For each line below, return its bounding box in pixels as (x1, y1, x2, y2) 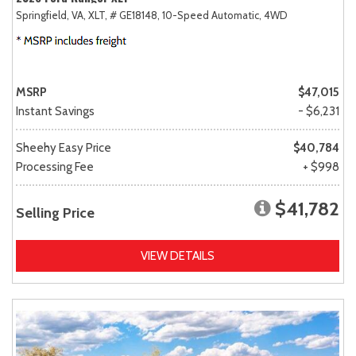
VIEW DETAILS (141, 248, 215, 263)
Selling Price (16, 203, 95, 222)
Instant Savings (16, 103, 95, 118)
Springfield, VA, (16, 8, 86, 21)
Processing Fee (16, 159, 94, 174)
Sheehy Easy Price (16, 140, 111, 155)
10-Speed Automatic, (162, 8, 261, 21)
